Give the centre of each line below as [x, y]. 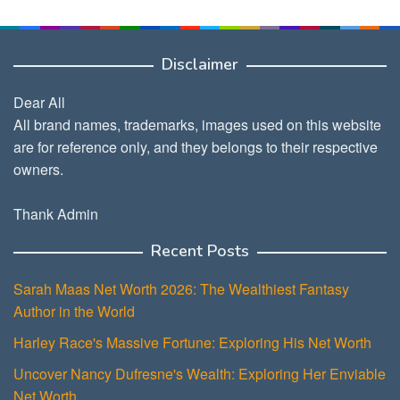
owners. [38, 169]
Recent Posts [200, 251]
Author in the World [74, 311]
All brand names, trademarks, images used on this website [197, 125]
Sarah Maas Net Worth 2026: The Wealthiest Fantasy [181, 289]
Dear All [39, 102]
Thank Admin [56, 214]
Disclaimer [200, 64]
